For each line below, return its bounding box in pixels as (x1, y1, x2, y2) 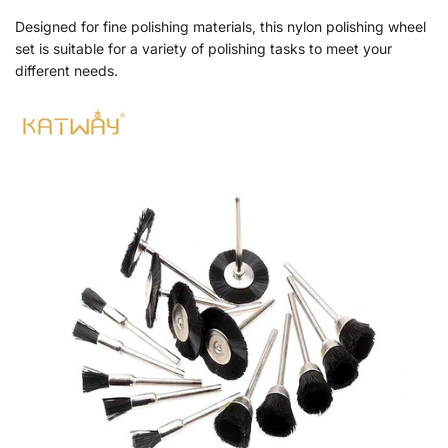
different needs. (15, 61, 118, 79)
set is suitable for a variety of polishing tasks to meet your (15, 39, 392, 57)
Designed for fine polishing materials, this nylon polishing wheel (15, 17, 426, 35)
